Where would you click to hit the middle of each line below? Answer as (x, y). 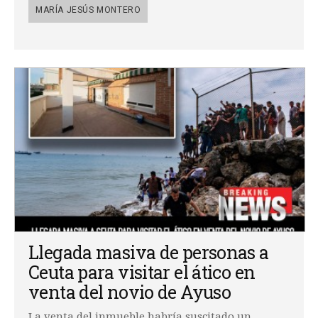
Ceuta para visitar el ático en (142, 272)
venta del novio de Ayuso (130, 292)
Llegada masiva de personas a (149, 252)
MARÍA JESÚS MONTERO (88, 10)
